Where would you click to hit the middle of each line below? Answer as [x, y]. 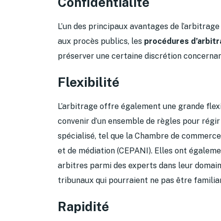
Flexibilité [89, 82]
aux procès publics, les [101, 41]
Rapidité [83, 206]
